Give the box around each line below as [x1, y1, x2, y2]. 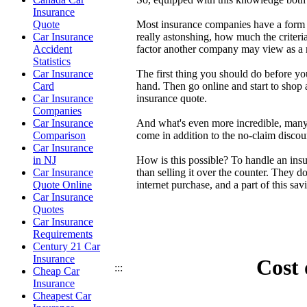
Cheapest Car [33, 290, 91, 302]
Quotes [33, 204, 64, 215]
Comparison [33, 130, 86, 141]
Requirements [33, 228, 93, 240]
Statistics [33, 56, 71, 67]
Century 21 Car [33, 241, 100, 252]
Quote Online [33, 179, 92, 191]
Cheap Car [33, 265, 79, 277]
